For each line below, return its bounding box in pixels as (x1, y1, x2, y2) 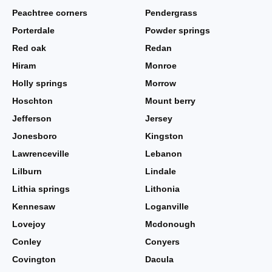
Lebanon (145, 149, 182, 158)
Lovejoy (12, 219, 46, 229)
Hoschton (12, 96, 53, 106)
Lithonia (145, 184, 180, 194)
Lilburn (12, 166, 42, 176)
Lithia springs (12, 184, 70, 194)
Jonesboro (12, 131, 57, 141)
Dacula (145, 254, 174, 264)
